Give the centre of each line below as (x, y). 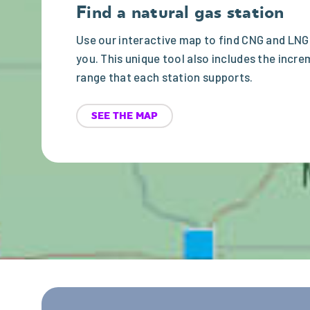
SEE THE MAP (125, 116)
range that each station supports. (165, 77)
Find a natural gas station (180, 12)
